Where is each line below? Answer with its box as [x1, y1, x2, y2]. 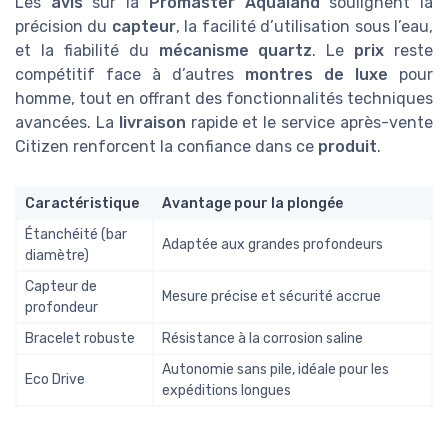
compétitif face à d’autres [15, 65, 245, 85]
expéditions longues [162, 382, 291, 400]
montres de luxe [245, 65, 388, 85]
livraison [118, 113, 186, 133]
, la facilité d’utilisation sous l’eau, [175, 17, 434, 37]
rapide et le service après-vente [185, 113, 434, 133]
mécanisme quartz [158, 41, 313, 61]
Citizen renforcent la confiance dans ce [15, 137, 318, 157]
